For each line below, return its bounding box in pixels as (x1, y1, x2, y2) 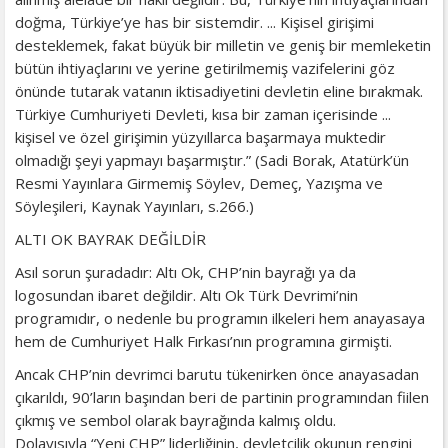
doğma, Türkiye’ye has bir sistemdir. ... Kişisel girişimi (15, 11, 374, 32)
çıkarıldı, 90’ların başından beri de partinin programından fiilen (15, 386, 429, 407)
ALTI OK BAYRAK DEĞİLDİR (15, 228, 206, 249)
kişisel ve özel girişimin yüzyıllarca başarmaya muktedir (15, 126, 386, 147)
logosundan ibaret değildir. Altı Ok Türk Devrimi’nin (15, 284, 358, 305)
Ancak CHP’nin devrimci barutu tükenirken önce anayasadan (15, 363, 419, 384)
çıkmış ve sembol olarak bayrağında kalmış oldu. (15, 409, 336, 430)
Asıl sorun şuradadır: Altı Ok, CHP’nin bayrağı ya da (15, 261, 356, 282)
